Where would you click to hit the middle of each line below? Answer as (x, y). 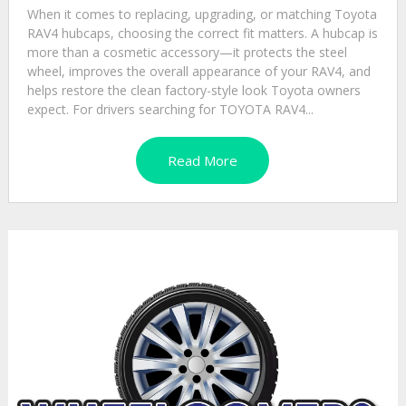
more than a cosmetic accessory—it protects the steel (187, 52)
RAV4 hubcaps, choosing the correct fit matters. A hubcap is (202, 33)
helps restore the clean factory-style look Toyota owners (193, 90)
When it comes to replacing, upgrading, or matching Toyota (202, 14)
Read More (203, 160)
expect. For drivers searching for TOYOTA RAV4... (170, 109)
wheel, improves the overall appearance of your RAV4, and (198, 71)
